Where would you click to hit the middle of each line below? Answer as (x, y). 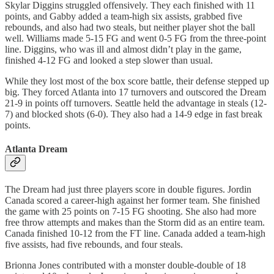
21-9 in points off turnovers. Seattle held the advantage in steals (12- (136, 103)
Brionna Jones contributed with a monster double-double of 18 (125, 265)
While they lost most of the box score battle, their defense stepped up (137, 81)
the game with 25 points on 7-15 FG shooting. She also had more (131, 212)
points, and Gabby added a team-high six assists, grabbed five (124, 16)
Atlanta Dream (36, 149)
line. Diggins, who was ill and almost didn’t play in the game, (123, 49)
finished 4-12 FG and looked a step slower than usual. (109, 60)
